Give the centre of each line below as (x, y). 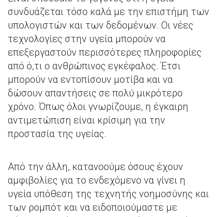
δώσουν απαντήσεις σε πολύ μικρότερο (95, 93)
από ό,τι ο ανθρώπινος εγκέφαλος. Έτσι (94, 66)
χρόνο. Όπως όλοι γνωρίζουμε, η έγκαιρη (98, 107)
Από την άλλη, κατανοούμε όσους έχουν (95, 167)
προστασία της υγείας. (57, 134)
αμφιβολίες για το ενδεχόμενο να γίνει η (97, 180)
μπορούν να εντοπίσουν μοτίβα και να (90, 79)
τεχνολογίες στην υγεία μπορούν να (87, 39)
